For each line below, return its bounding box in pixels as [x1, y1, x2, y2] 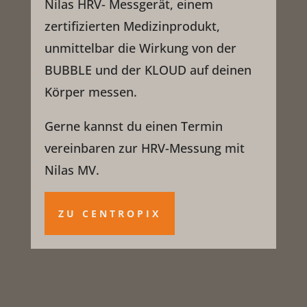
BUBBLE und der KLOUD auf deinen [44, 62, 251, 79]
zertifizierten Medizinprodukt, [44, 18, 220, 35]
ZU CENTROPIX [58, 207, 161, 221]
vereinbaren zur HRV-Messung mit [44, 140, 245, 157]
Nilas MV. [44, 162, 99, 179]
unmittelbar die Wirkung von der [44, 40, 236, 57]
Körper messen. [44, 84, 137, 101]
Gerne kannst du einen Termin [44, 118, 223, 135]
